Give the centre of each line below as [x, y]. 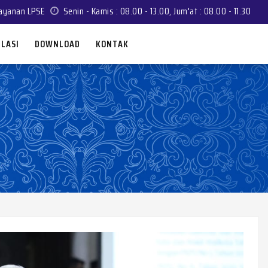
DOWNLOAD [57, 44]
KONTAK [112, 44]
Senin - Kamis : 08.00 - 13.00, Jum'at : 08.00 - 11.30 [156, 11]
